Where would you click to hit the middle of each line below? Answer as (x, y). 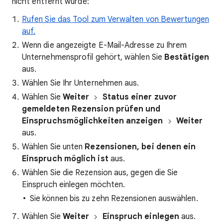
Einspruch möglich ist (65, 159)
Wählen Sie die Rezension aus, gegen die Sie (100, 173)
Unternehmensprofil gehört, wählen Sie (93, 57)
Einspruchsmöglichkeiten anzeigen (93, 121)
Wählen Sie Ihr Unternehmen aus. (81, 83)
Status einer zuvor (140, 97)
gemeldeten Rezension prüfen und (91, 109)
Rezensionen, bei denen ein (140, 147)
